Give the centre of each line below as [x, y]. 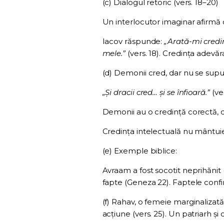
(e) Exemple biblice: [139, 151]
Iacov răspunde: [133, 41]
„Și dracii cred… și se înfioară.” [156, 92]
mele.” [114, 53]
